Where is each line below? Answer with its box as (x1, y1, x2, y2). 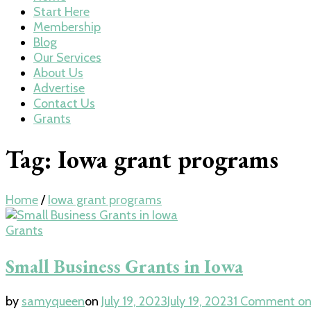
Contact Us (33, 96, 95, 111)
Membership (33, 19, 101, 35)
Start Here (33, 4, 90, 19)
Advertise (33, 81, 85, 96)
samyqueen (22, 294, 85, 310)
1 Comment (233, 294, 295, 310)
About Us (33, 65, 83, 81)
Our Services (33, 50, 101, 65)
